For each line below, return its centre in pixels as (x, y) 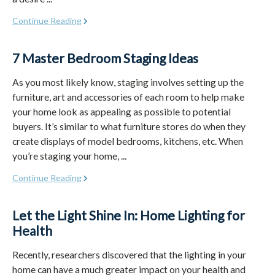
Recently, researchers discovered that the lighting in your (129, 254)
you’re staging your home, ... (69, 155)
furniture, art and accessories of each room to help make (128, 96)
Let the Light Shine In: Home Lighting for (129, 215)
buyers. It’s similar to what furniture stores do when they (129, 126)
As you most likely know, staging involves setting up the (128, 82)
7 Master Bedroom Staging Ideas (105, 58)
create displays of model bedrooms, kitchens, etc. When (128, 141)
